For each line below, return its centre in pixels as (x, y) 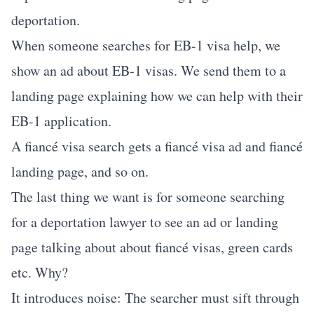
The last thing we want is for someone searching (148, 197)
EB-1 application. (61, 121)
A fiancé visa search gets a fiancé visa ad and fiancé (157, 146)
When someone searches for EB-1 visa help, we (146, 45)
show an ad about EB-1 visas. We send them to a (149, 70)
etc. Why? (40, 272)
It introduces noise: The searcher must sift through (155, 298)
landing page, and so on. (80, 171)
